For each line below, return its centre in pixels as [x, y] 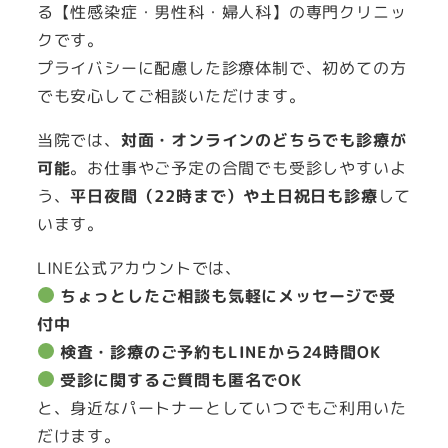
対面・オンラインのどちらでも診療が [263, 139]
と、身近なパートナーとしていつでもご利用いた [221, 407]
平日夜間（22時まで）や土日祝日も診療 [224, 195]
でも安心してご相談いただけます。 [171, 95]
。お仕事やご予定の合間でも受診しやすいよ [238, 167]
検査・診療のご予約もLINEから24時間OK [220, 351]
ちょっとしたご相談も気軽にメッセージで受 [227, 295]
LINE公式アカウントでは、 [139, 267]
